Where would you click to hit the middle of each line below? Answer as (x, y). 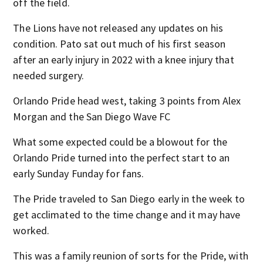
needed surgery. (48, 75)
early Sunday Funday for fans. (79, 173)
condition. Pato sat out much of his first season (119, 43)
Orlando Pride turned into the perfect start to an (122, 157)
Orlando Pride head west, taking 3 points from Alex (127, 100)
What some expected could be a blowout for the (120, 141)
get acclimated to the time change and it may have (127, 214)
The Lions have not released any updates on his (118, 28)
